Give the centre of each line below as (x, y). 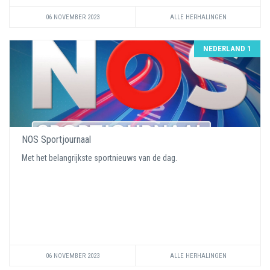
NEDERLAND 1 (227, 49)
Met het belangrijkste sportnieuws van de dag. (100, 158)
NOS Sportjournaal (56, 140)
